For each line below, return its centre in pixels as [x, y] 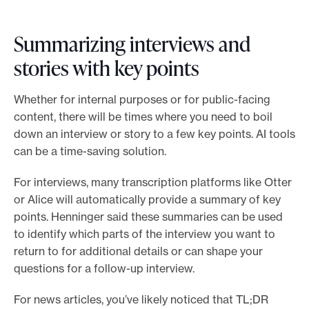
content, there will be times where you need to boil [143, 117]
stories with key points [109, 68]
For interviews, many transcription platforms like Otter [153, 182]
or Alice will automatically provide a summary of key [147, 200]
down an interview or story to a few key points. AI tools [154, 134]
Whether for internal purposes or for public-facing [142, 100]
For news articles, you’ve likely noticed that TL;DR [141, 300]
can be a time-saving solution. [91, 151]
